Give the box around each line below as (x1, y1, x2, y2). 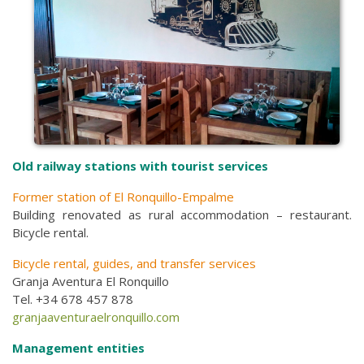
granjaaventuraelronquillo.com (12, 308, 180, 325)
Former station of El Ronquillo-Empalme (12, 188, 237, 205)
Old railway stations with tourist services (12, 157, 268, 174)
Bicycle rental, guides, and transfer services (12, 254, 256, 271)
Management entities (12, 339, 145, 356)
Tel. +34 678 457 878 (12, 290, 133, 307)
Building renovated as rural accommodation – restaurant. (12, 206, 352, 223)
